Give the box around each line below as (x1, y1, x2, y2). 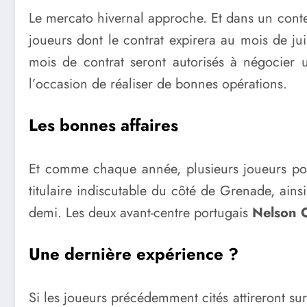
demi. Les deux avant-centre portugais (29, 202, 252, 223)
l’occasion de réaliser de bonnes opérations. (29, 74, 287, 95)
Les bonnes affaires (29, 112, 178, 137)
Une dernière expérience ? (29, 241, 238, 266)
